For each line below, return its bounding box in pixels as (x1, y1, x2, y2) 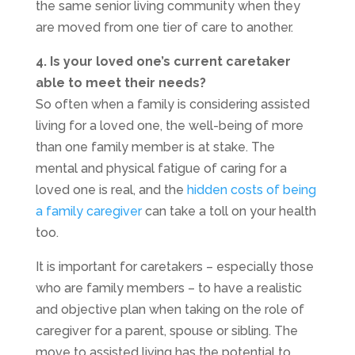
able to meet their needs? (35, 74, 206, 90)
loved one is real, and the (35, 181, 187, 197)
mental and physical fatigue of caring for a (35, 160, 287, 176)
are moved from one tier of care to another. (35, 19, 293, 35)
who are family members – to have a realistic (35, 280, 302, 296)
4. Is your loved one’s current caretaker (35, 53, 291, 69)
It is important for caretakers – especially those (35, 258, 314, 274)
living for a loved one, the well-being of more (35, 117, 303, 133)
